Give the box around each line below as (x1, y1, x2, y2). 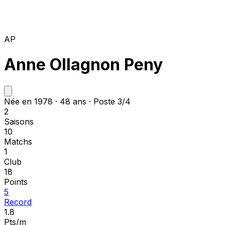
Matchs (4, 136, 32, 147)
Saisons (4, 116, 34, 127)
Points (4, 176, 28, 187)
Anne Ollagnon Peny (4, 55, 163, 75)
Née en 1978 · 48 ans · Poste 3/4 (4, 96, 131, 106)
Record (4, 196, 32, 207)
